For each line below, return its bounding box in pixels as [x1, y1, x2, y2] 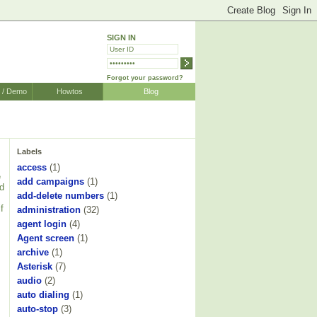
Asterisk [17, 260, 52, 272]
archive [17, 246, 49, 258]
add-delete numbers [17, 190, 104, 201]
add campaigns [17, 175, 84, 187]
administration [17, 204, 81, 215]
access [17, 161, 47, 173]
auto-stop [17, 303, 58, 314]
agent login [17, 218, 67, 229]
